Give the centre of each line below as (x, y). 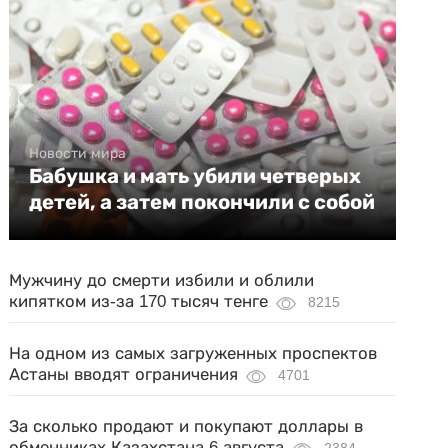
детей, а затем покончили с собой (202, 202)
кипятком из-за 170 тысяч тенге (139, 301)
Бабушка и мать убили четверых (195, 176)
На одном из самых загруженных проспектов (193, 353)
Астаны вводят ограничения (124, 374)
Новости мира (78, 153)
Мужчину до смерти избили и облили (162, 280)
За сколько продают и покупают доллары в (186, 426)
